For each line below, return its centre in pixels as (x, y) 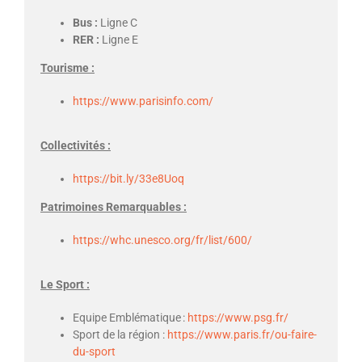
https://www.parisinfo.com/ (143, 101)
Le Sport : (65, 285)
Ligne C (118, 23)
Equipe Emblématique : (130, 318)
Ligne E (119, 40)
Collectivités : (76, 146)
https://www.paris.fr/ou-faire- (242, 335)
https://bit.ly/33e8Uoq (128, 179)
